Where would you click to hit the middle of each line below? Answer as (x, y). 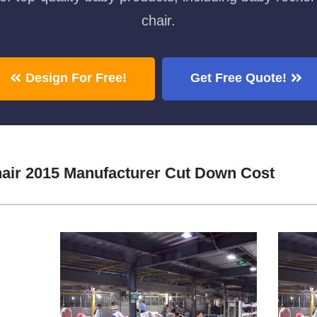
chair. (158, 20)
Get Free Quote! (238, 77)
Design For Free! (76, 77)
